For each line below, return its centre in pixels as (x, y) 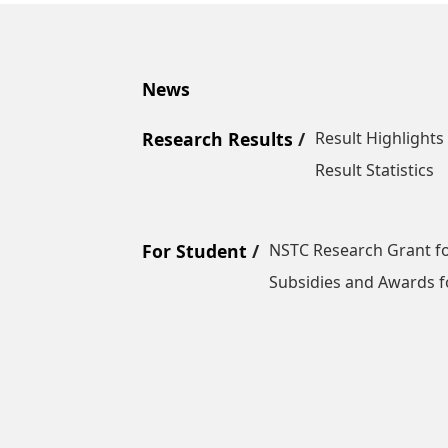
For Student (194, 251)
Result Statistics (374, 170)
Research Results (217, 139)
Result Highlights (379, 138)
